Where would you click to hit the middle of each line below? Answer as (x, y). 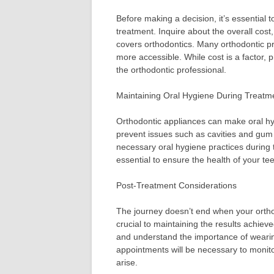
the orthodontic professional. (171, 70)
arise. (127, 263)
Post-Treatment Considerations (176, 186)
